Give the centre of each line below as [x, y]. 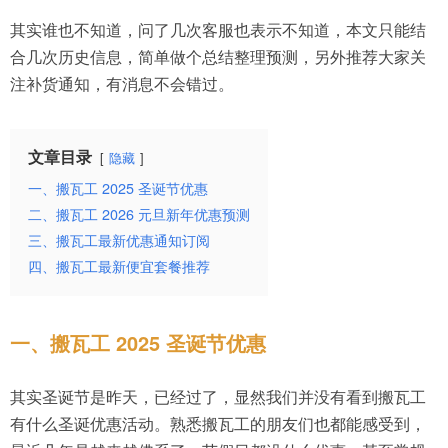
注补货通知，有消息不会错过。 [122, 83]
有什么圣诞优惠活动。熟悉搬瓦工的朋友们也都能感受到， [218, 423]
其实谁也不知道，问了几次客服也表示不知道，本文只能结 [218, 29]
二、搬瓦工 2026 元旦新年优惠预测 [139, 213]
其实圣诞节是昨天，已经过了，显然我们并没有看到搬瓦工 [218, 396]
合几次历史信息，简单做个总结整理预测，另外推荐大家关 [218, 56]
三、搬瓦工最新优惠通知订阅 [119, 239]
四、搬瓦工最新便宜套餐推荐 [119, 265]
